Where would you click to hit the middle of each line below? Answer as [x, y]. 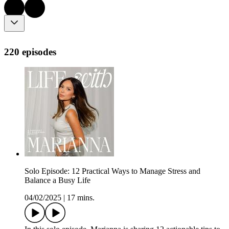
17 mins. [81, 198]
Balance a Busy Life [58, 180]
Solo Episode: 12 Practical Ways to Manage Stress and [112, 171]
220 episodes [30, 52]
